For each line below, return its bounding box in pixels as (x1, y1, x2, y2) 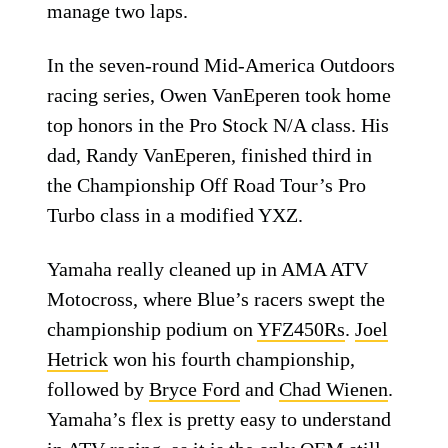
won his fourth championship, (108, 348, 356, 370)
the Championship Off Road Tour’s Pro (47, 174, 367, 196)
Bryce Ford (149, 378, 241, 400)
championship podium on (47, 318, 258, 340)
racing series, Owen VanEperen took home (47, 84, 392, 106)
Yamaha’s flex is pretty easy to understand (47, 408, 392, 430)
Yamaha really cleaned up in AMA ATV (47, 258, 369, 280)
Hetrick (47, 348, 109, 370)
